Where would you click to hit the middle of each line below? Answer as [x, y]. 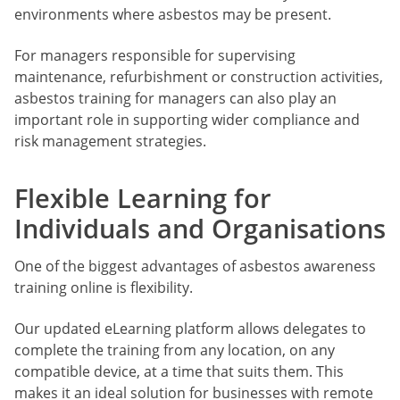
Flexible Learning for [143, 198]
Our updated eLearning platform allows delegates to [190, 329]
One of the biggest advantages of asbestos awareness [195, 266]
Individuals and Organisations [200, 229]
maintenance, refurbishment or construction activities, [199, 76]
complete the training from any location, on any [175, 350]
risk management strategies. [110, 141]
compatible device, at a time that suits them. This [179, 372]
